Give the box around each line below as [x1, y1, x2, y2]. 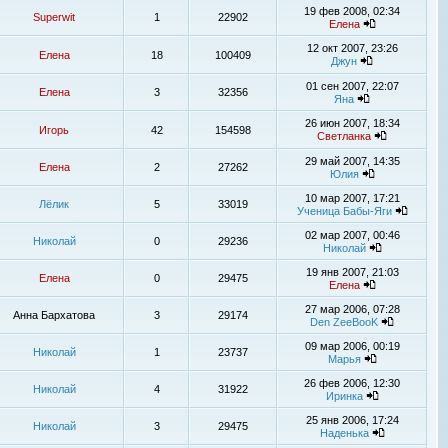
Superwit [33, 11, 75, 23]
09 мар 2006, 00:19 [304, 340, 400, 352]
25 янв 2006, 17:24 [305, 414, 399, 426]
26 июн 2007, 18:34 [304, 117, 400, 129]
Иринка [325, 390, 363, 402]
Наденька [319, 427, 369, 439]
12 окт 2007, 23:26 [306, 42, 398, 54]
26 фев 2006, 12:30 [304, 377, 400, 389]
